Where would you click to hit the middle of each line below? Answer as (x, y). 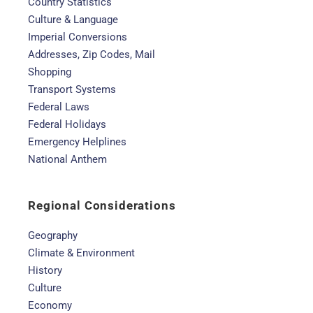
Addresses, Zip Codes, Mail (92, 54)
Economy (50, 305)
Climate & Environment (81, 253)
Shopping (50, 72)
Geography (53, 235)
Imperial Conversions (78, 37)
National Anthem (67, 159)
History (45, 270)
